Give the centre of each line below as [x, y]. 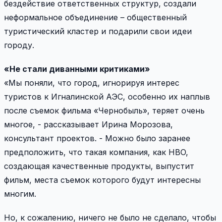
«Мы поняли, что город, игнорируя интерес [92, 83]
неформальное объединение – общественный [95, 17]
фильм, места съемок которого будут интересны [102, 180]
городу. [19, 45]
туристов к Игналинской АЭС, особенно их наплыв [107, 96]
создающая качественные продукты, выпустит [99, 166]
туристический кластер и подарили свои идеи [98, 31]
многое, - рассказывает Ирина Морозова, [88, 124]
